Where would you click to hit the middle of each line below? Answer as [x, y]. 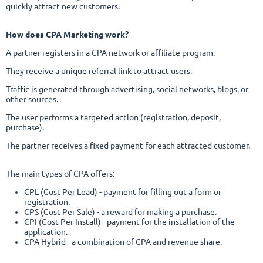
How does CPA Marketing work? [67, 34]
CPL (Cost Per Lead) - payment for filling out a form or [122, 192]
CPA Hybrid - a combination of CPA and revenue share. [123, 242]
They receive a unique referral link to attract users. [99, 71]
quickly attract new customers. [63, 6]
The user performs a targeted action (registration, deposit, [113, 117]
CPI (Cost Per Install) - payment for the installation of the [129, 222]
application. [46, 232]
